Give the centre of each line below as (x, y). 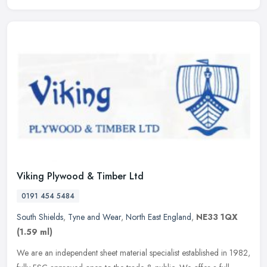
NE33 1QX (217, 217)
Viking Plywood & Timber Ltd (80, 176)
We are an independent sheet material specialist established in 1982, (133, 253)
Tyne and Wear (94, 217)
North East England (159, 217)
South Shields (40, 217)
